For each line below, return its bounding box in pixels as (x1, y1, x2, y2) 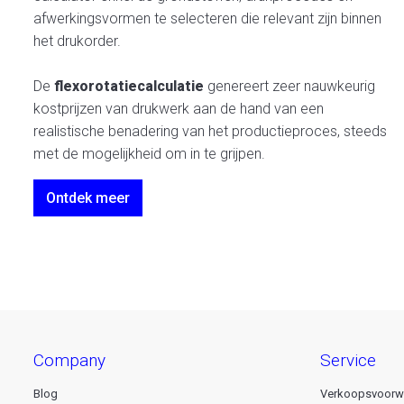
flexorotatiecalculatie (54, 78, 204, 95)
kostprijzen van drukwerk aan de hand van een (33, 100, 324, 117)
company (44, 349, 106, 371)
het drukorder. (33, 32, 124, 50)
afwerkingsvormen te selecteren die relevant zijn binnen (33, 10, 381, 27)
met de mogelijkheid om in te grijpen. (33, 145, 265, 162)
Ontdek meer (46, 189, 130, 207)
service (330, 349, 376, 371)
